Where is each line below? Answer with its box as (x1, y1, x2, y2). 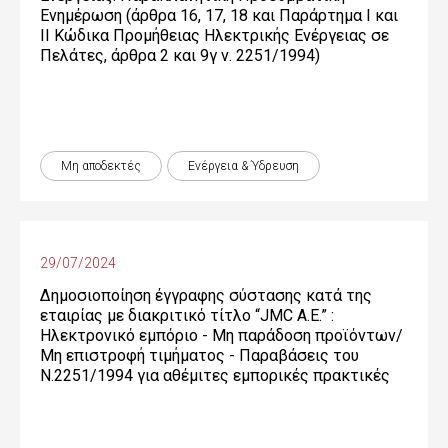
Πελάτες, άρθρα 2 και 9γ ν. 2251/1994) (40, 46, 320, 65)
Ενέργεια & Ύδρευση (188, 159, 299, 173)
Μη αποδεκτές (61, 159, 141, 173)
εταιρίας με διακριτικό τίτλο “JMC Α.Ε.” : (40, 306, 334, 325)
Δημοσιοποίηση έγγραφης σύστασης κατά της (40, 286, 372, 305)
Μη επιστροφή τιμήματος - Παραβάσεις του (40, 346, 359, 365)
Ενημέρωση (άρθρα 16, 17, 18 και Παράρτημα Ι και (40, 6, 398, 25)
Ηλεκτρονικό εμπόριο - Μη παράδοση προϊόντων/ (40, 326, 403, 345)
